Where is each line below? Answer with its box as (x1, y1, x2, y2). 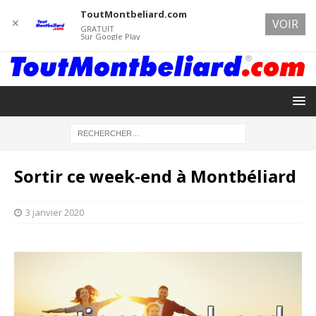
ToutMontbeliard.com (80, 8, 187, 20)
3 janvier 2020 (25, 205, 84, 219)
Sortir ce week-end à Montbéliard (14, 164, 296, 188)
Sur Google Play (80, 31, 140, 42)
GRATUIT (80, 23, 114, 34)
